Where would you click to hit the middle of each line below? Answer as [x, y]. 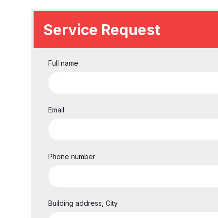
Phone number [72, 156]
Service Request [102, 30]
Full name [63, 63]
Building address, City [83, 203]
